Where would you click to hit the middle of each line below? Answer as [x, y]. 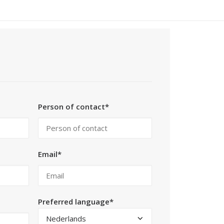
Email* [50, 154]
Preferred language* [76, 201]
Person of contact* [73, 106]
